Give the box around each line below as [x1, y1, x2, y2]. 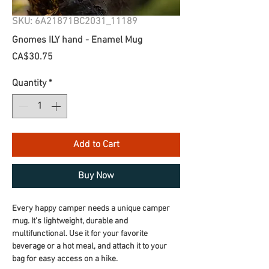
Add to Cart [73, 139, 119, 151]
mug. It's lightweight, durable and [12, 216, 128, 226]
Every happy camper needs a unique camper [12, 204, 170, 214]
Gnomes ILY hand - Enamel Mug [12, 34, 142, 46]
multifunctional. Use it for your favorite [12, 229, 148, 239]
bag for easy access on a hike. [12, 254, 118, 264]
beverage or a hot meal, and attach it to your [12, 241, 167, 252]
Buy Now [78, 170, 114, 182]
